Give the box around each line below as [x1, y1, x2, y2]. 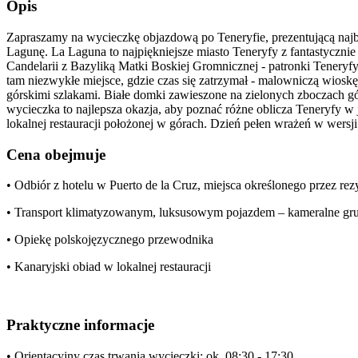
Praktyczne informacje [6, 316, 154, 333]
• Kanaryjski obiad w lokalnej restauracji [6, 260, 211, 274]
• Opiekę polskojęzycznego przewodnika [6, 233, 213, 247]
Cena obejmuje [6, 145, 105, 163]
